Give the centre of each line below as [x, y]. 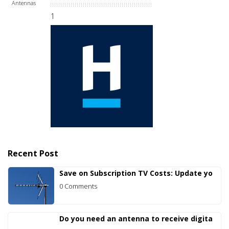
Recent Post [33, 153]
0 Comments [78, 186]
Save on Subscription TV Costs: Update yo [136, 173]
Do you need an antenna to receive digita [136, 218]
